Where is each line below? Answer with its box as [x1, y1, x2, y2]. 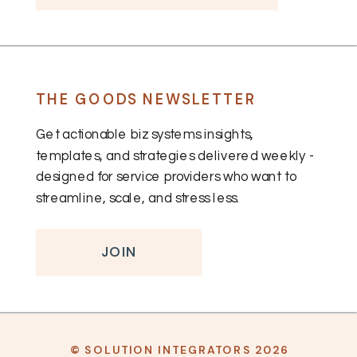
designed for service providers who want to [35, 169, 296, 184]
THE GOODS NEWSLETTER [35, 88, 256, 108]
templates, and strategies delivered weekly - [35, 148, 314, 163]
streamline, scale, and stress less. [35, 190, 241, 206]
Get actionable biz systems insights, [35, 127, 253, 142]
